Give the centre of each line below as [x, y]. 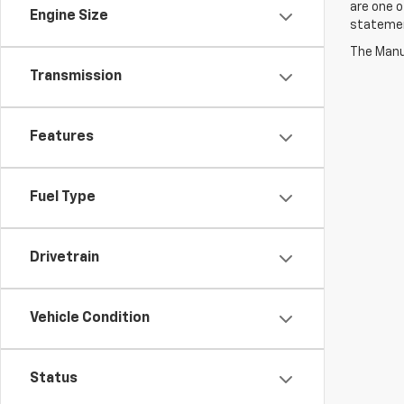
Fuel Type [63, 197]
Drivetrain [64, 258]
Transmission [76, 77]
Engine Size [69, 16]
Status [54, 379]
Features [62, 137]
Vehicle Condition [90, 318]
